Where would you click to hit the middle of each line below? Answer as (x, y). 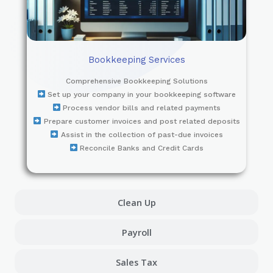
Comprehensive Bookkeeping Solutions (136, 81)
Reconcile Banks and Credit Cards (141, 148)
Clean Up (136, 202)
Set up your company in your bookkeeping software (141, 94)
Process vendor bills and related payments (141, 108)
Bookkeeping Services (136, 59)
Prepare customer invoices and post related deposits (140, 121)
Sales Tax (136, 262)
